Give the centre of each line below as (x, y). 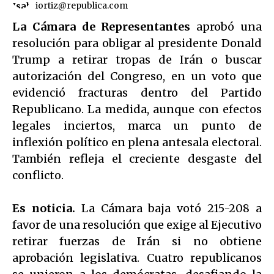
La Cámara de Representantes (105, 26)
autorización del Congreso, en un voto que (137, 76)
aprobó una (229, 26)
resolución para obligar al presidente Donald (137, 43)
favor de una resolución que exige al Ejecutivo (137, 224)
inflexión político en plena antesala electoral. (137, 142)
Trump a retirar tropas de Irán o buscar (137, 59)
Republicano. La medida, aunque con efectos (137, 109)
